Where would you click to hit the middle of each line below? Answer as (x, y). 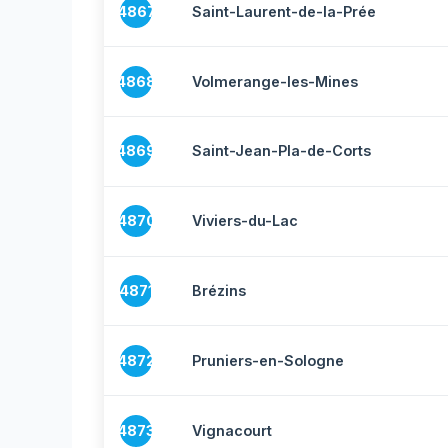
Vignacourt (232, 430)
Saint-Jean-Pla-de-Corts (281, 151)
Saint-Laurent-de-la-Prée (284, 11)
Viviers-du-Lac (245, 221)
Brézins (219, 290)
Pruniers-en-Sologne (268, 360)
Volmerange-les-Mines (275, 81)
